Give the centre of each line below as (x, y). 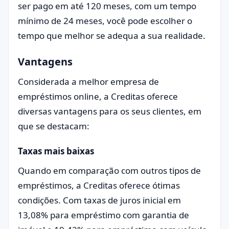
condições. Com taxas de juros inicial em (99, 200)
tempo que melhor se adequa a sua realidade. (112, 36)
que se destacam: (55, 126)
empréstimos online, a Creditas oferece (98, 96)
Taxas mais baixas (56, 151)
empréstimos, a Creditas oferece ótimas (99, 185)
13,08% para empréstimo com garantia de (104, 215)
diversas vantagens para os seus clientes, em (110, 111)
